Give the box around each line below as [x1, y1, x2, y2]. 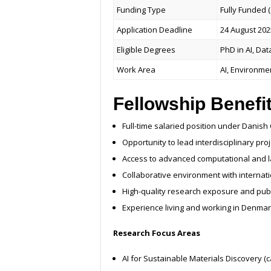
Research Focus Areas [113, 227, 200, 239]
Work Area [117, 64, 156, 76]
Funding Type [117, 4, 166, 16]
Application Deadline [117, 24, 193, 36]
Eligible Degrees [117, 44, 176, 56]
